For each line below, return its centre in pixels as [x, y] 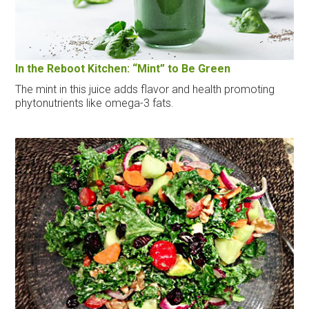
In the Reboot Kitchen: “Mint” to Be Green [123, 69]
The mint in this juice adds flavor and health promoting [145, 90]
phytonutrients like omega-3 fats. [95, 103]
